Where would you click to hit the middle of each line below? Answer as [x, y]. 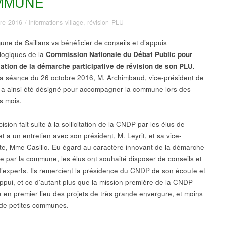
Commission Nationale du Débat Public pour [119, 54]
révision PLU [105, 22]
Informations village [56, 22]
